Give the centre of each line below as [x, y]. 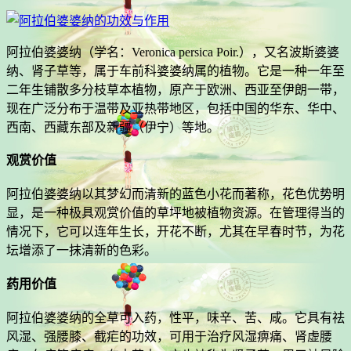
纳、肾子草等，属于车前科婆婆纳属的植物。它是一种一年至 [175, 71]
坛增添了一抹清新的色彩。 [81, 251]
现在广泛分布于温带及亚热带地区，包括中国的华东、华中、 [175, 108]
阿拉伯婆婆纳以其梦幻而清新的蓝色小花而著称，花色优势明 [175, 194]
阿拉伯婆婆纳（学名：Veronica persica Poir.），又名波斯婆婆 [173, 52]
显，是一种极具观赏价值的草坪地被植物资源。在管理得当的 [175, 213]
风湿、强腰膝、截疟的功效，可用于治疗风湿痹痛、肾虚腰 [169, 336]
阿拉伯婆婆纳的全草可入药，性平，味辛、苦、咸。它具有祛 [175, 317]
